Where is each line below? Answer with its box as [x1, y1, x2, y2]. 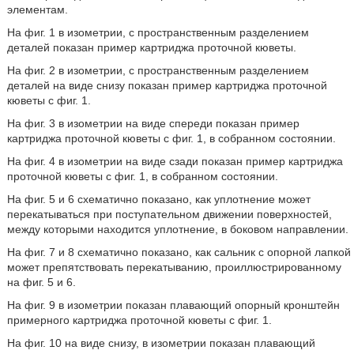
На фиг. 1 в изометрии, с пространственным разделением [6, 26, 309, 39]
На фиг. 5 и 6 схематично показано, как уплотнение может [6, 193, 311, 205]
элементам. [6, 3, 68, 16]
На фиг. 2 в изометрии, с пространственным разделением [6, 64, 309, 77]
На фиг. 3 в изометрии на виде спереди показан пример [6, 117, 299, 130]
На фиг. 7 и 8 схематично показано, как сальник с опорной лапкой [6, 246, 351, 258]
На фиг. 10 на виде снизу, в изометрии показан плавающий [6, 337, 315, 349]
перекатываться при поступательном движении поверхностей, [6, 208, 332, 220]
